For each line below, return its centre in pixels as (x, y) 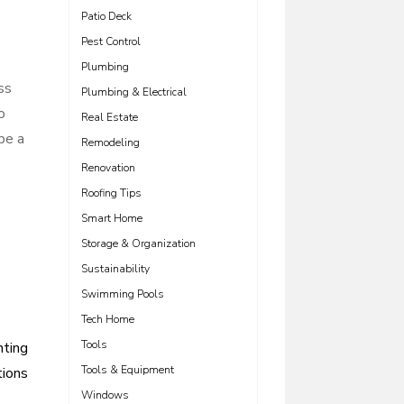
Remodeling (110, 142)
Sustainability (115, 269)
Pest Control (111, 41)
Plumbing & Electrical (134, 92)
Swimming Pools (123, 294)
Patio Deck (106, 16)
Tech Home (108, 319)
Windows (105, 395)
